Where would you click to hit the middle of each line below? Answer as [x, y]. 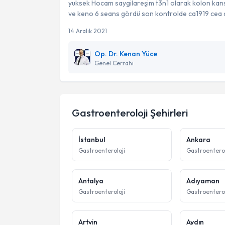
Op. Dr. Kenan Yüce [126, 54]
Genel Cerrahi [114, 63]
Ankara [198, 140]
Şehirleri [168, 113]
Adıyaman [203, 181]
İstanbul [92, 140]
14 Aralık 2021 [88, 31]
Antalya [91, 181]
